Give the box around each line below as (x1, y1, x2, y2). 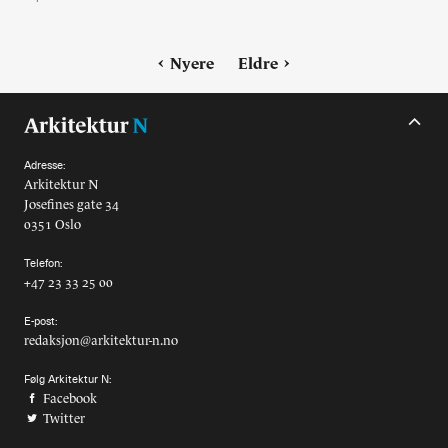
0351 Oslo (24, 217, 81, 233)
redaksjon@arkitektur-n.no (24, 333, 178, 349)
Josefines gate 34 (24, 197, 119, 213)
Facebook (40, 391, 97, 407)
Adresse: (24, 158, 65, 174)
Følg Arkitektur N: (24, 372, 111, 388)
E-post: (24, 314, 57, 330)
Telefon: (24, 256, 62, 272)
